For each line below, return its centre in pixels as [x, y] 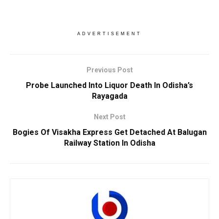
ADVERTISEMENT [109, 34]
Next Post [109, 117]
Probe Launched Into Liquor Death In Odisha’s [109, 86]
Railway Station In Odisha [109, 143]
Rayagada [109, 96]
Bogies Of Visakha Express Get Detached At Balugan [109, 132]
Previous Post [109, 70]
